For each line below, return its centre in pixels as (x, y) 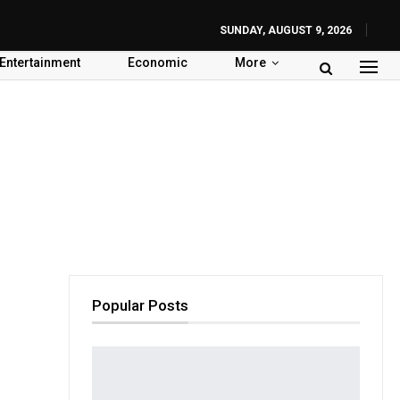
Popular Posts (141, 305)
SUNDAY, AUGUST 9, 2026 (286, 30)
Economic (157, 62)
